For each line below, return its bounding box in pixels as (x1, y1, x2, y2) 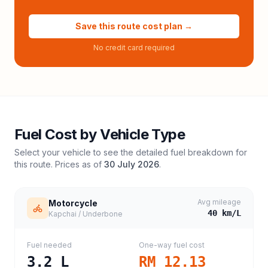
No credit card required (93, 43, 175, 52)
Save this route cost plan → (75, 21, 193, 31)
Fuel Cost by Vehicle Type (14, 126, 185, 143)
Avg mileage (197, 197, 241, 206)
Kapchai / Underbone (48, 209, 123, 218)
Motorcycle (48, 198, 98, 208)
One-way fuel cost (139, 240, 205, 249)
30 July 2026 (104, 159, 159, 169)
